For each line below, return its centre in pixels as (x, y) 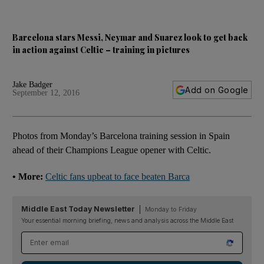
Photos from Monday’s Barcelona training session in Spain (121, 136)
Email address (52, 238)
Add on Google (217, 90)
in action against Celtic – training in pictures (101, 50)
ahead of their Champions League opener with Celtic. (112, 150)
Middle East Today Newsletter (78, 209)
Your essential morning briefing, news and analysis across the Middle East (127, 221)
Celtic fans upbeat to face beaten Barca (118, 176)
